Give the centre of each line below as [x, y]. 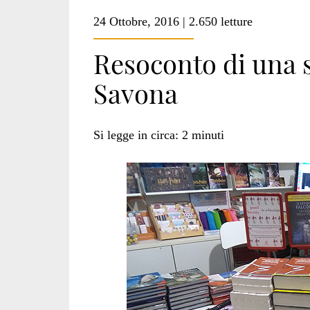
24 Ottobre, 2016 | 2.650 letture [173, 22]
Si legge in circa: [136, 135]
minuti [208, 135]
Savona [135, 93]
